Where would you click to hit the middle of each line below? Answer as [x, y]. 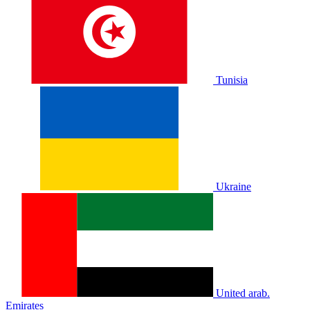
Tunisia [232, 80]
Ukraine [234, 187]
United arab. [243, 293]
